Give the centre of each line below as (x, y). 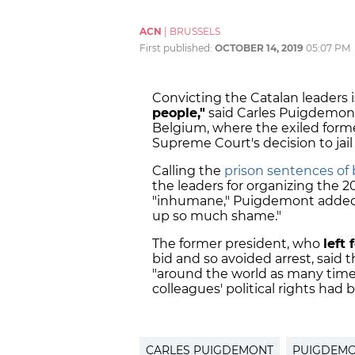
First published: (177, 48)
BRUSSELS (195, 32)
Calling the (188, 171)
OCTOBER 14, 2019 (259, 48)
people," (179, 113)
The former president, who (238, 244)
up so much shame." (217, 216)
